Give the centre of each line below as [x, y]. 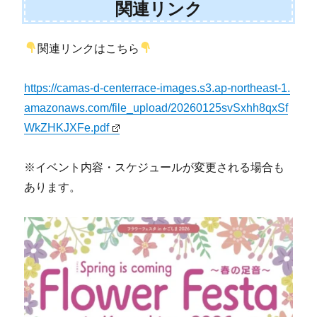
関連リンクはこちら [88, 48]
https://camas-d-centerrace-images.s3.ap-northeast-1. [157, 88]
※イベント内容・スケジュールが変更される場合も [155, 167]
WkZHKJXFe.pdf [67, 127]
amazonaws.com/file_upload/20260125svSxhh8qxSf [156, 108]
